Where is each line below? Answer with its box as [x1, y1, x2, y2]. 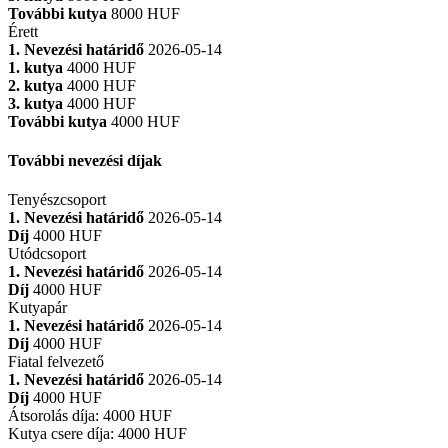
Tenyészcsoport [8, 191, 106, 209]
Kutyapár [8, 299, 67, 317]
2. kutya [8, 76, 63, 94]
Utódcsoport [8, 245, 86, 263]
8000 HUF [111, 4, 180, 22]
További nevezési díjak [8, 151, 162, 169]
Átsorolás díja [8, 407, 95, 425]
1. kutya [8, 58, 63, 76]
